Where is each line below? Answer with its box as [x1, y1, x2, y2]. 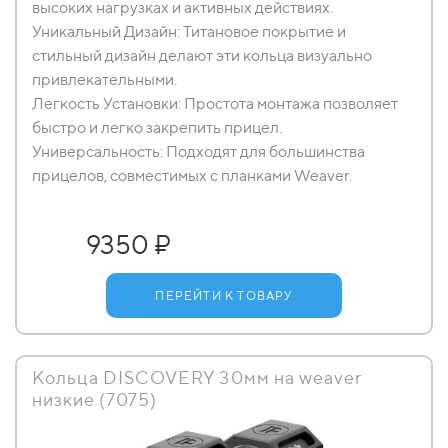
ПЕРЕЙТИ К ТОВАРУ [155, 288, 293, 303]
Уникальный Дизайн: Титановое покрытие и [32, 22, 346, 41]
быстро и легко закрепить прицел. [32, 118, 282, 137]
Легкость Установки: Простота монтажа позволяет [32, 94, 398, 113]
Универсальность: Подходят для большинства [32, 142, 365, 161]
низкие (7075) [32, 389, 158, 410]
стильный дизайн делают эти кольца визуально [32, 46, 372, 65]
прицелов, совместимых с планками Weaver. [32, 166, 352, 185]
